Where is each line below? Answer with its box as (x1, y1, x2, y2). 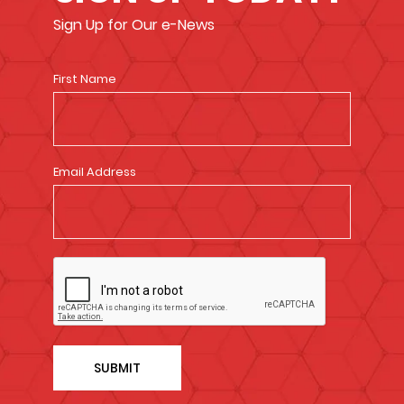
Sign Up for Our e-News (53, 14, 215, 35)
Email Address (53, 163, 136, 180)
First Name (53, 70, 116, 87)
